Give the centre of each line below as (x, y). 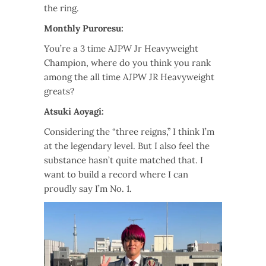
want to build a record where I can (116, 175)
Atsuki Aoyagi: (74, 112)
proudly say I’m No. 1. (88, 189)
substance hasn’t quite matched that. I (123, 160)
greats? (59, 91)
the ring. (61, 8)
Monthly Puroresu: (84, 28)
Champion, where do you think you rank (127, 63)
